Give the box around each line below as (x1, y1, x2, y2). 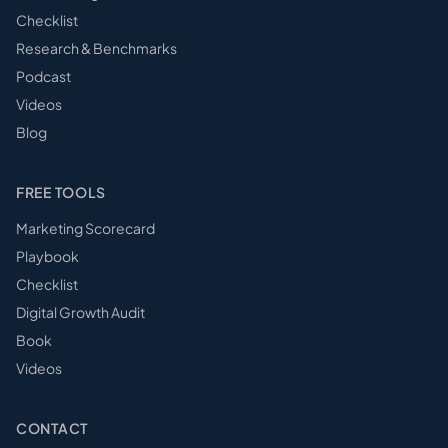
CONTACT (16, 419, 88, 437)
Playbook (16, 247, 79, 265)
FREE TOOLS (16, 183, 106, 201)
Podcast (16, 67, 71, 85)
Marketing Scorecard (16, 219, 155, 237)
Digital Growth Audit (16, 303, 145, 321)
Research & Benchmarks (16, 39, 177, 57)
